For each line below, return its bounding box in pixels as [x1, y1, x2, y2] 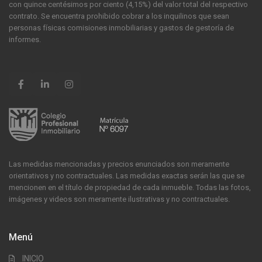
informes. [9, 35, 42, 44]
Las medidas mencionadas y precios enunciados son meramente [9, 159, 230, 168]
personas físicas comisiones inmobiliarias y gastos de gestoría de [9, 23, 235, 32]
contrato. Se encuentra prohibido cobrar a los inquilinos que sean [9, 11, 230, 20]
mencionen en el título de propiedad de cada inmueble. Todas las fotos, [9, 182, 251, 192]
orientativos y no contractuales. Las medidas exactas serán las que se [9, 171, 245, 180]
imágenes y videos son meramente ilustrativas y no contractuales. [9, 194, 230, 204]
